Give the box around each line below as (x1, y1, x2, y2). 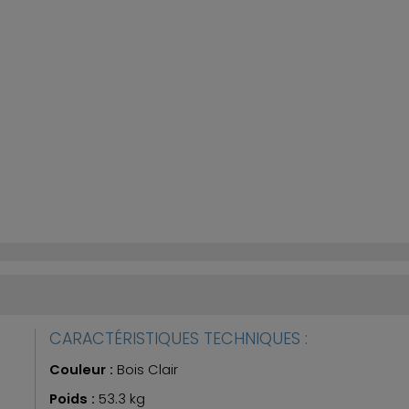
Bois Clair (117, 360, 178, 379)
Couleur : (49, 360, 117, 379)
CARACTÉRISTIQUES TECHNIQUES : (49, 326, 308, 350)
